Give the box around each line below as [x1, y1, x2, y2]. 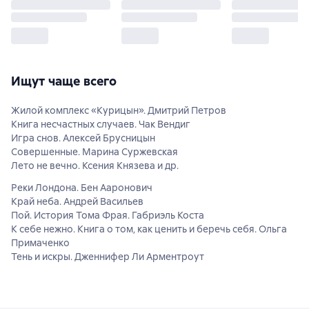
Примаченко [11, 236, 70, 249]
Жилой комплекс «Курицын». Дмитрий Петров [11, 103, 226, 117]
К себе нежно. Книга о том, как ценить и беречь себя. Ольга [11, 222, 287, 235]
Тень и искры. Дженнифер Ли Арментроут [11, 250, 204, 263]
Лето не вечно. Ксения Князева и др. [11, 159, 179, 172]
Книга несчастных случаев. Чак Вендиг [11, 117, 190, 130]
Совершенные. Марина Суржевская [11, 145, 178, 158]
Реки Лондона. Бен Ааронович [11, 181, 152, 194]
